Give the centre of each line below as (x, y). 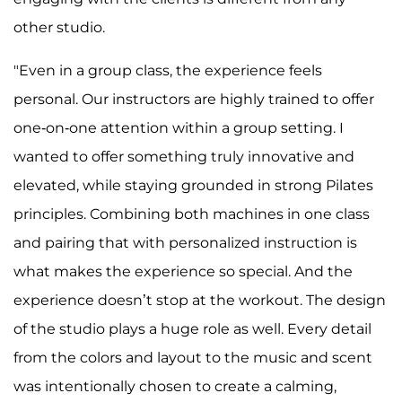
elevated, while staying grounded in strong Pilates (193, 186)
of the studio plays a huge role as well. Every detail (192, 329)
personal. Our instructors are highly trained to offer (194, 100)
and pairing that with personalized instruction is (185, 243)
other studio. (59, 28)
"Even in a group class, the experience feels (168, 71)
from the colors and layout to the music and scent (193, 358)
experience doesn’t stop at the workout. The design (200, 301)
